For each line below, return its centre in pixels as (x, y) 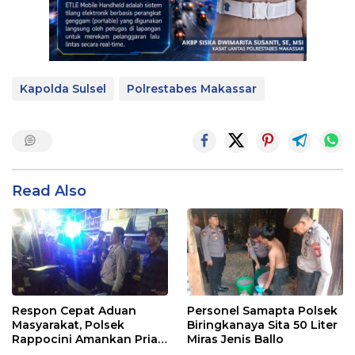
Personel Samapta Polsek (262, 311)
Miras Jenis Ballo (235, 340)
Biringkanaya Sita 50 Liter (262, 325)
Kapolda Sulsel (63, 88)
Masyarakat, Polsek (68, 325)
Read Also (49, 191)
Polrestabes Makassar (192, 88)
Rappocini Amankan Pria (85, 340)
